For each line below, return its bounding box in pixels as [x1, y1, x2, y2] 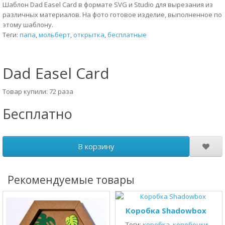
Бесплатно [3, 104, 72, 123]
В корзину [77, 141, 115, 151]
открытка [73, 30, 104, 39]
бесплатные [107, 30, 147, 39]
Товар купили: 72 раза [3, 87, 73, 96]
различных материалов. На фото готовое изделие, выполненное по [3, 10, 222, 19]
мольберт [39, 30, 70, 39]
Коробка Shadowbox [126, 205, 206, 215]
